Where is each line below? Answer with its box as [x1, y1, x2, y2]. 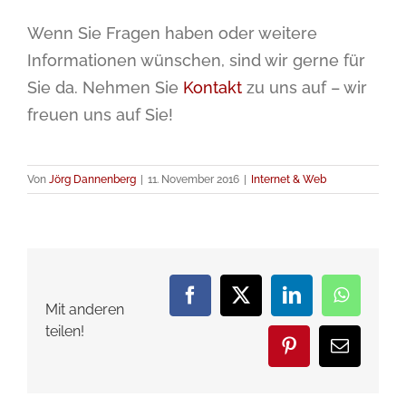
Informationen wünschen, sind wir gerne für [27, 51, 365, 70]
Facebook [188, 293, 260, 313]
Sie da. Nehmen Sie [27, 78, 183, 97]
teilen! [45, 322, 84, 340]
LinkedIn [290, 293, 358, 313]
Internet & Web [251, 173, 326, 186]
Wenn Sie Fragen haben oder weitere [27, 24, 317, 43]
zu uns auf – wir [242, 78, 367, 97]
